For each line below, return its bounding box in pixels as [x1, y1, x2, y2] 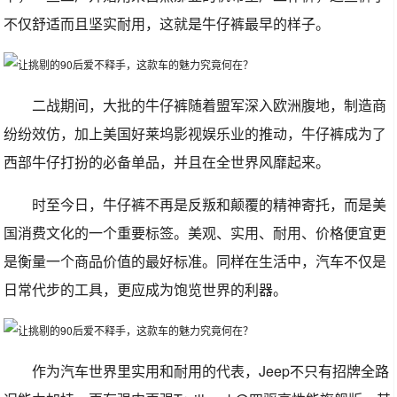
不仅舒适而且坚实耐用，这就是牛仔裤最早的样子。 [4, 13, 331, 34]
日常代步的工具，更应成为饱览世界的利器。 [4, 279, 288, 300]
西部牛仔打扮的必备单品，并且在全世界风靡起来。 [4, 152, 331, 172]
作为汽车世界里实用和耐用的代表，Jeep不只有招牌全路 [32, 361, 390, 381]
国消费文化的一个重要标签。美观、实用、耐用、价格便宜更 [4, 222, 387, 243]
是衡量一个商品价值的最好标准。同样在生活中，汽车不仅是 [4, 251, 387, 271]
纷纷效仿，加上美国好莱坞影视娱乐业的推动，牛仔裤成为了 [4, 123, 387, 144]
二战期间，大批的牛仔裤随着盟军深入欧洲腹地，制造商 [32, 95, 387, 115]
